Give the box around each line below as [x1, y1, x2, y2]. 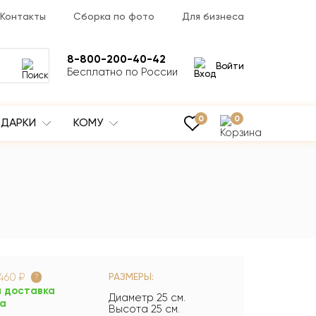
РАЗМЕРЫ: [109, 271, 154, 283]
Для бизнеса [181, 11, 244, 22]
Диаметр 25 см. [109, 291, 186, 305]
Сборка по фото [73, 11, 155, 22]
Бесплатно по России [67, 66, 178, 79]
